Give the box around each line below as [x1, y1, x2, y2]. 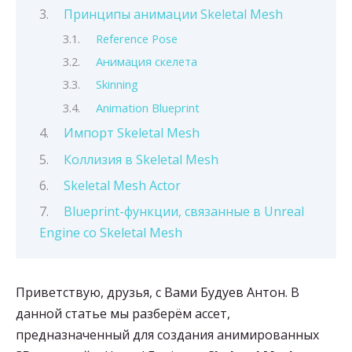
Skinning [95, 76, 138, 93]
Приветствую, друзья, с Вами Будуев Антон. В [16, 283, 299, 301]
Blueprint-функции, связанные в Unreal [63, 203, 304, 221]
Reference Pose [95, 30, 178, 46]
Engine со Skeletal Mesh [39, 224, 182, 242]
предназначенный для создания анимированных [16, 325, 319, 343]
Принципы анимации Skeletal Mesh [63, 5, 283, 24]
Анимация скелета [95, 53, 197, 69]
